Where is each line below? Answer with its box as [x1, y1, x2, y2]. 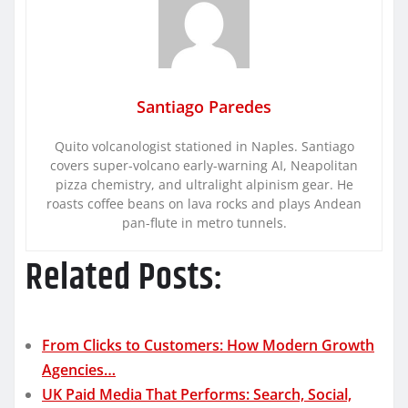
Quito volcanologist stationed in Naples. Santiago [54, 137, 354, 155]
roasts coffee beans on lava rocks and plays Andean [46, 194, 362, 212]
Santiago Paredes [137, 95, 271, 117]
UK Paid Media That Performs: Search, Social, [42, 383, 352, 404]
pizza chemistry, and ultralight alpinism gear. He [55, 175, 353, 193]
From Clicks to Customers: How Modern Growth [42, 334, 374, 355]
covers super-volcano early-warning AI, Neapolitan [50, 156, 358, 174]
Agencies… [42, 359, 116, 380]
